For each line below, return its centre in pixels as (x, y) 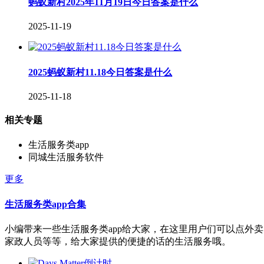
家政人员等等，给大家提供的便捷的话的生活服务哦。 (118, 241)
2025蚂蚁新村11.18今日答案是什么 (100, 72)
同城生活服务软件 (66, 157)
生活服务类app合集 (45, 204)
